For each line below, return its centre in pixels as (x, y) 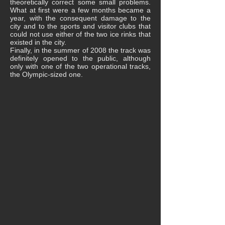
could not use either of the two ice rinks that (80, 34)
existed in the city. (38, 42)
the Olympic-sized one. (46, 74)
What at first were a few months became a (80, 10)
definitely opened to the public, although (80, 58)
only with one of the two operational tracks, (80, 66)
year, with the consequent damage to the (80, 18)
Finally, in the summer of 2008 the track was (80, 50)
